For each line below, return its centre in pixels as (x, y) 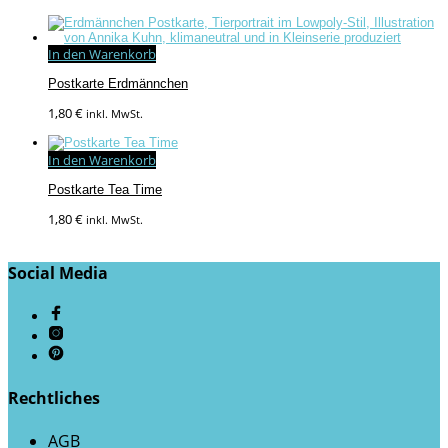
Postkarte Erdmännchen (118, 83)
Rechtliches (54, 397)
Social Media (58, 273)
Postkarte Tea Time (105, 189)
